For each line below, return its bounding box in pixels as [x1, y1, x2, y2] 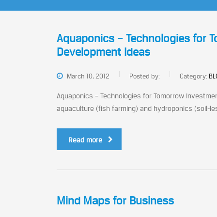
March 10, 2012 [65, 72, 109, 80]
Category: [180, 72, 209, 80]
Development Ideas [57, 46, 150, 58]
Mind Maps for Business [57, 194, 174, 207]
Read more [68, 136, 102, 144]
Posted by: [129, 72, 160, 80]
